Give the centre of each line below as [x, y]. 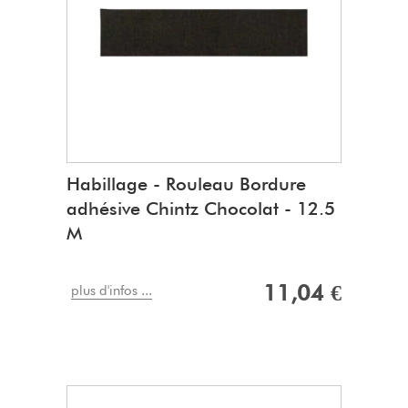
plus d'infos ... [112, 291]
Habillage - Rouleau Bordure [186, 184]
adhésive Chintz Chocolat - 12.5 [201, 209]
